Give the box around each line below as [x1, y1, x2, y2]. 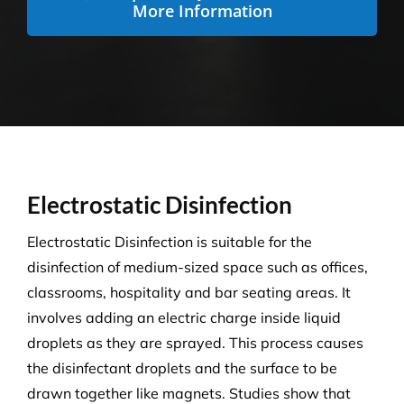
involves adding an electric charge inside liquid [26, 308, 341, 327]
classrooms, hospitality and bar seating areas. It [26, 283, 351, 302]
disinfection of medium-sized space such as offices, [26, 258, 368, 277]
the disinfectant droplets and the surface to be [26, 359, 337, 378]
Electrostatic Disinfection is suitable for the [26, 233, 312, 252]
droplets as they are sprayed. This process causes [26, 334, 363, 353]
